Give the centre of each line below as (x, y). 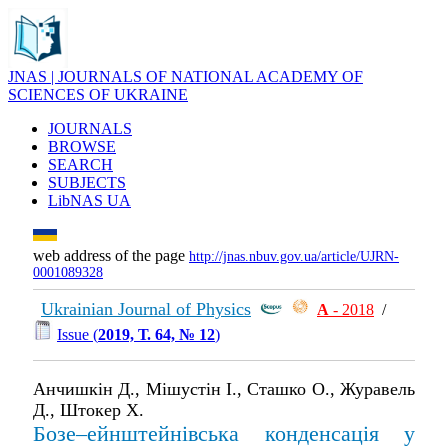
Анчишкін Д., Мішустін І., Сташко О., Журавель (224, 388)
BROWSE (82, 146)
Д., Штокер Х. (88, 409)
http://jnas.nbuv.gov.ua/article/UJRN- (294, 256)
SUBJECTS (87, 182)
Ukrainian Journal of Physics (146, 308)
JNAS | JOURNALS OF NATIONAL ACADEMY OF (185, 76)
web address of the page (111, 255)
